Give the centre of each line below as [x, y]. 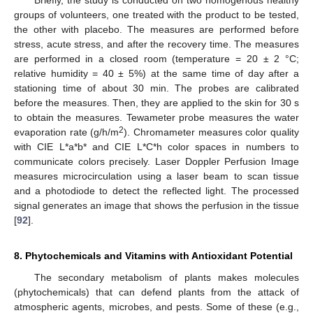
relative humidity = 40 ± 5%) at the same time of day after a [156, 73]
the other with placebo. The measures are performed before [156, 29]
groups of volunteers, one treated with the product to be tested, [156, 14]
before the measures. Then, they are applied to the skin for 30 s [156, 102]
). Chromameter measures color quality [212, 132]
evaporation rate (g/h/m [67, 132]
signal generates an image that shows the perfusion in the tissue [156, 205]
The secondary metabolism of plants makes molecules [166, 277]
